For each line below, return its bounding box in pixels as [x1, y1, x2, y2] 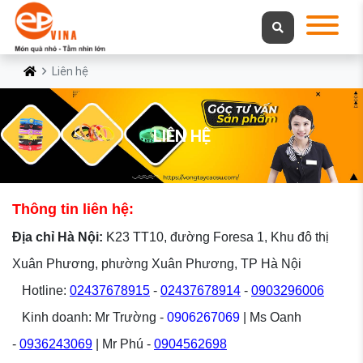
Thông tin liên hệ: [12, 201, 134, 218]
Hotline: [12, 284, 70, 298]
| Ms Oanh [240, 310, 301, 325]
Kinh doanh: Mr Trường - [12, 310, 167, 325]
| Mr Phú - [92, 337, 154, 352]
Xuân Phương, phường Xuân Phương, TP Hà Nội [12, 257, 301, 271]
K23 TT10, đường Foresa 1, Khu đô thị [103, 230, 329, 245]
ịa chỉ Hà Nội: [22, 230, 103, 245]
